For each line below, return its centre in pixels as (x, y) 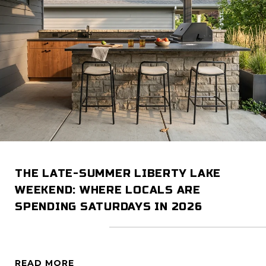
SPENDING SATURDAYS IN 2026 (109, 206)
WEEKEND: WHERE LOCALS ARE (108, 190)
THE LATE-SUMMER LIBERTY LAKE (118, 173)
